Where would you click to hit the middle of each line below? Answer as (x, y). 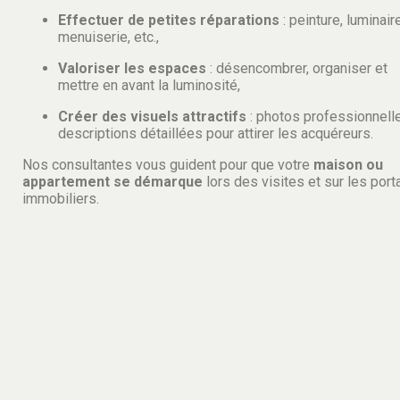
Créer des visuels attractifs (152, 117)
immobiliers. (61, 199)
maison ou (348, 165)
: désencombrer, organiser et (297, 69)
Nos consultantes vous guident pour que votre (168, 165)
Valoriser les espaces (132, 69)
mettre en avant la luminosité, (149, 86)
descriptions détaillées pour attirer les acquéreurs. (216, 134)
